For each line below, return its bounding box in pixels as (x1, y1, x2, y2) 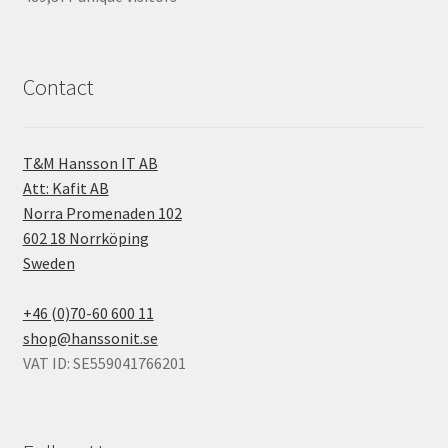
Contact (22, 72, 94, 101)
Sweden (22, 252, 75, 273)
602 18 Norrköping (22, 227, 149, 248)
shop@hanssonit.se (22, 327, 158, 348)
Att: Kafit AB (22, 177, 109, 198)
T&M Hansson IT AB (22, 152, 158, 173)
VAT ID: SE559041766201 (22, 352, 186, 373)
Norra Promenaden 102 (22, 202, 182, 223)
